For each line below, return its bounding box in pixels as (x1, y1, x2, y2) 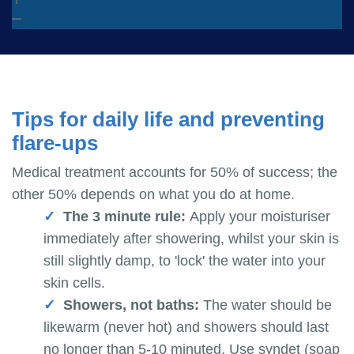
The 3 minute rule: (63, 209, 190, 225)
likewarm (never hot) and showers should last (43, 319, 329, 336)
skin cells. (43, 275, 105, 292)
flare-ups (12, 132, 98, 155)
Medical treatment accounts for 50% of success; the (12, 164, 337, 181)
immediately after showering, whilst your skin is (43, 231, 339, 247)
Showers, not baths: (63, 297, 203, 314)
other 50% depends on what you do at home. (12, 186, 295, 203)
